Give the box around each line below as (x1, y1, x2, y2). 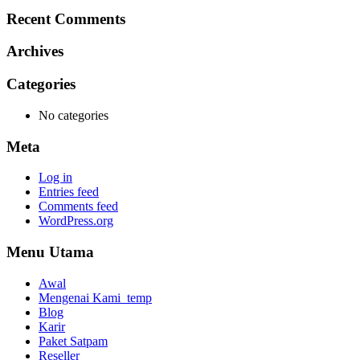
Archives (6, 43, 63, 60)
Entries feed (39, 185, 99, 199)
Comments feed (39, 199, 118, 214)
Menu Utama (6, 243, 94, 261)
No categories (39, 108, 108, 122)
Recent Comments (6, 10, 125, 27)
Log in (39, 170, 72, 185)
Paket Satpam (39, 333, 108, 348)
